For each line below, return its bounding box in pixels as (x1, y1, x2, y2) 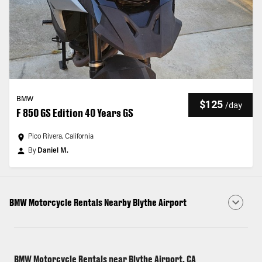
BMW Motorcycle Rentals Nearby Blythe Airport (9, 196, 187, 208)
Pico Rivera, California (28, 133, 94, 140)
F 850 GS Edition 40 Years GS (16, 106, 133, 119)
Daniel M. (37, 147, 68, 154)
